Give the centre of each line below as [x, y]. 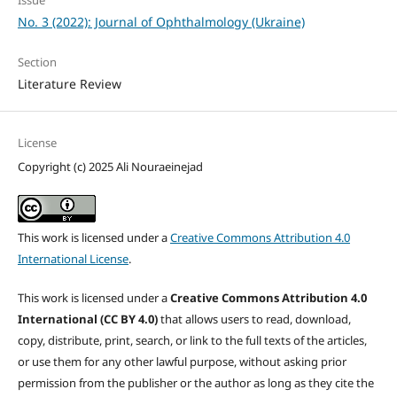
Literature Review [69, 84]
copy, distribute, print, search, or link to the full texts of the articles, [192, 341]
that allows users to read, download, [255, 319]
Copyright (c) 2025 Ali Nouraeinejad [110, 167]
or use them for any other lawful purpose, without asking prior [182, 362]
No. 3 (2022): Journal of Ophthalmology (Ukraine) [161, 22]
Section [37, 62]
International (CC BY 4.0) [89, 319]
